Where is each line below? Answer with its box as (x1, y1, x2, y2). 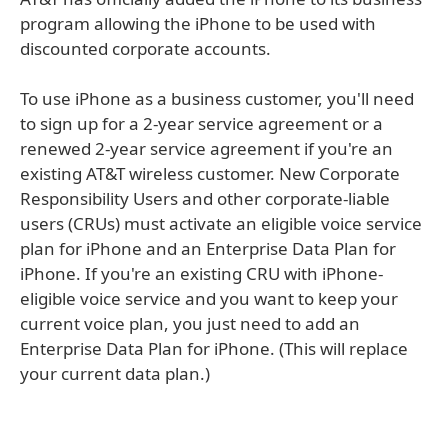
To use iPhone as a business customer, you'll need (20, 87, 414, 110)
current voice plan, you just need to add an (20, 312, 360, 335)
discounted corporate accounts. (20, 37, 271, 60)
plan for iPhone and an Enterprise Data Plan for (20, 237, 396, 260)
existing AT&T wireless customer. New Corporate (20, 162, 400, 185)
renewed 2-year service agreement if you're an (20, 137, 393, 160)
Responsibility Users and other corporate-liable (20, 187, 390, 210)
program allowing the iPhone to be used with (20, 12, 376, 35)
